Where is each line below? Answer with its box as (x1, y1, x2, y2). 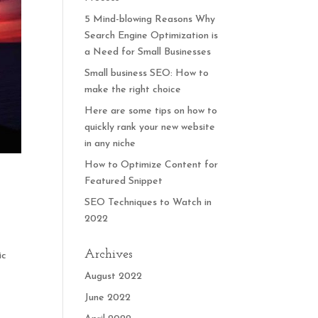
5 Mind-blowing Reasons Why (84, 14, 216, 25)
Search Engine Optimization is (84, 31, 219, 41)
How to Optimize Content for (84, 160, 219, 170)
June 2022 (84, 292, 131, 303)
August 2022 (84, 271, 143, 282)
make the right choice (84, 84, 182, 95)
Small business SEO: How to (84, 68, 209, 79)
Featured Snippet (84, 176, 163, 187)
